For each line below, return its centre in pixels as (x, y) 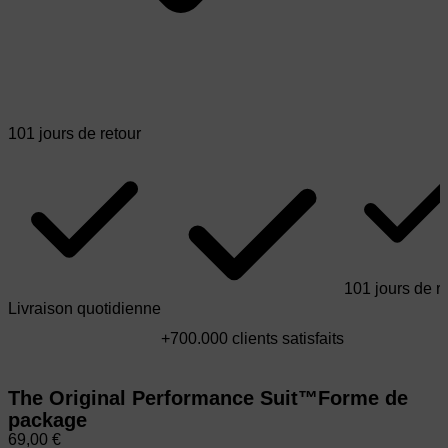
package (47, 420)
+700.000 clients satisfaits (252, 338)
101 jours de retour (74, 133)
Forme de (363, 398)
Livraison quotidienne (84, 308)
